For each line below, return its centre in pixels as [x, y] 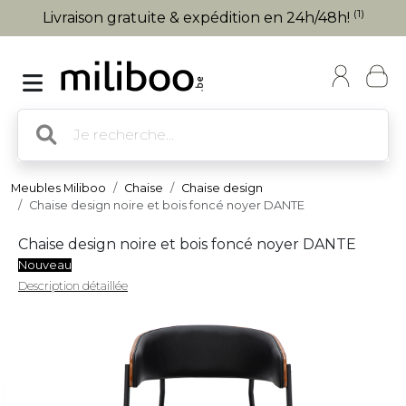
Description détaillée [73, 286]
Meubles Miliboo [58, 188]
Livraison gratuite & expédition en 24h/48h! [198, 18]
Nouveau [45, 265]
